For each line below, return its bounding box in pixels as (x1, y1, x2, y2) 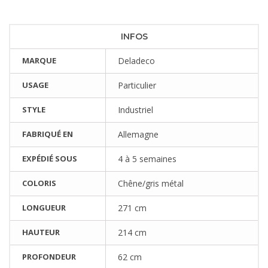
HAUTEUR (22, 226, 60, 237)
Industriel (118, 103, 153, 115)
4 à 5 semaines (118, 153, 176, 165)
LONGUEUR (22, 202, 66, 213)
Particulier (118, 79, 156, 91)
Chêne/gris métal (118, 177, 184, 189)
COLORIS (22, 177, 56, 188)
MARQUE (22, 54, 56, 66)
